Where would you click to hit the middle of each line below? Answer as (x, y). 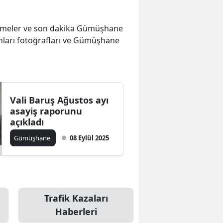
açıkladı (27, 122)
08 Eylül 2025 (90, 138)
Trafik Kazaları (76, 198)
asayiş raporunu (46, 111)
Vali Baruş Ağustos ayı (59, 100)
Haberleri (76, 212)
